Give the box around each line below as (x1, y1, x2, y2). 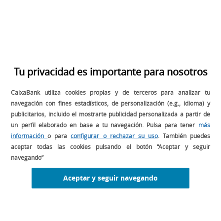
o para (47, 132, 71, 140)
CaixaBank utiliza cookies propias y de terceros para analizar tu (11, 88, 210, 96)
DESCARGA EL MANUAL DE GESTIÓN (7, 159, 192, 169)
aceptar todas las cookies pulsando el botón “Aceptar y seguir (11, 143, 210, 150)
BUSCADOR (7, 80, 64, 90)
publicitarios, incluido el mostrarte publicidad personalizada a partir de (11, 110, 210, 118)
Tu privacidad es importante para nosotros (13, 65, 208, 78)
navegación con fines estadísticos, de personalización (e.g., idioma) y (11, 99, 210, 107)
